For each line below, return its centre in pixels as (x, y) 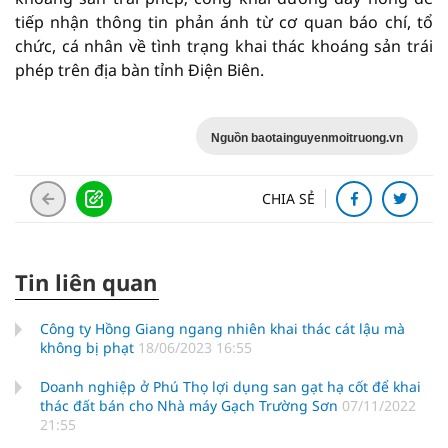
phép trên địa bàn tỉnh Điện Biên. (139, 69)
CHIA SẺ (288, 198)
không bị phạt (89, 347)
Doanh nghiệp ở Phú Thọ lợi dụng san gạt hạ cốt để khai (230, 386)
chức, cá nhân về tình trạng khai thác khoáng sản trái (224, 45)
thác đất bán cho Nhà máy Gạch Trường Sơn (191, 405)
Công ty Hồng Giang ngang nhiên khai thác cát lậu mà (222, 328)
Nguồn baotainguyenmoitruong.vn (307, 137)
